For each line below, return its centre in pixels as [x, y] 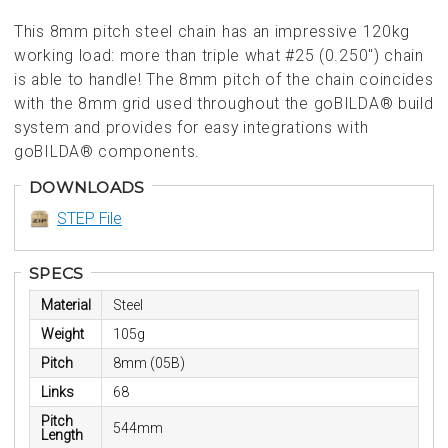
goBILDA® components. [107, 151]
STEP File [89, 218]
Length [61, 435]
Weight [62, 334]
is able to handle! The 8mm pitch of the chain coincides [224, 79]
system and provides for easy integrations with [191, 127]
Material [65, 305]
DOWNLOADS [87, 187]
